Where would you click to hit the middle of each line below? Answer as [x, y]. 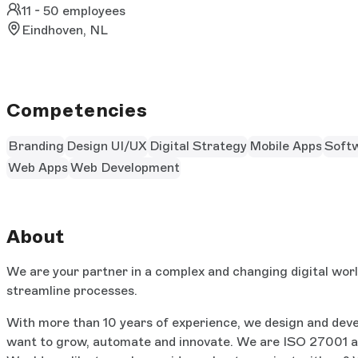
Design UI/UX [106, 146]
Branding [36, 146]
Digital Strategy [198, 146]
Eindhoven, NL [65, 30]
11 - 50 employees [74, 10]
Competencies [77, 109]
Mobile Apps [285, 146]
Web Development [125, 168]
